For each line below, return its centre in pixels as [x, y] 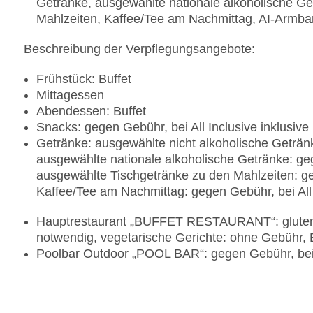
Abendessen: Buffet [91, 111]
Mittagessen [70, 95]
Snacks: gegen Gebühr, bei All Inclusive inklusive [173, 128]
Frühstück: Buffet [84, 79]
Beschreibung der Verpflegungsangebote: [139, 49]
